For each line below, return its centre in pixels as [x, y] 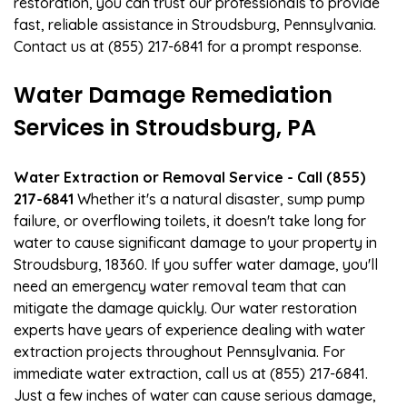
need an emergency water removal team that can [180, 286]
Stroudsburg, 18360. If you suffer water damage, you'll [196, 264]
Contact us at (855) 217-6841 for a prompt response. [188, 46]
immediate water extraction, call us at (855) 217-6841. [191, 373]
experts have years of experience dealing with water [189, 329]
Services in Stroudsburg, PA [165, 127]
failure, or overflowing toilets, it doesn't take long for [190, 220]
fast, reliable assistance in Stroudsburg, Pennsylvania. [195, 24]
